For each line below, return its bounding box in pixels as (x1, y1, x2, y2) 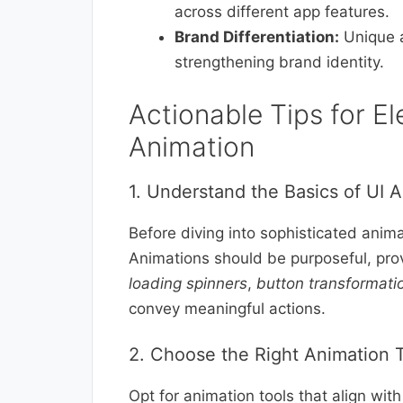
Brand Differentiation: (175, 28, 339, 47)
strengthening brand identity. (175, 53, 384, 72)
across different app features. (175, 3, 390, 22)
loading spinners (129, 273, 247, 292)
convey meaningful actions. (129, 299, 326, 318)
